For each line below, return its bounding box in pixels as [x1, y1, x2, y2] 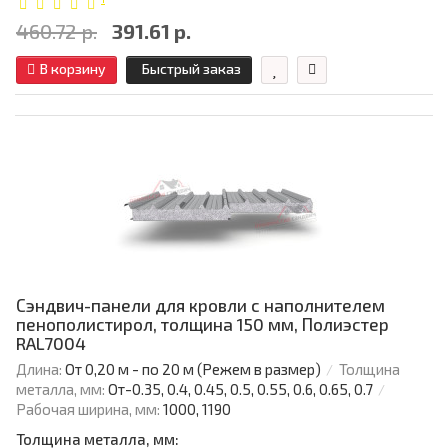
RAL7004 [16, 333, 86, 354]
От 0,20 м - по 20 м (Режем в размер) [65, 360, 321, 379]
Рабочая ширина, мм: [16, 400, 160, 419]
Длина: [16, 360, 62, 379]
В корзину [40, 60, 106, 78]
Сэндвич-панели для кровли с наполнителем [16, 295, 385, 316]
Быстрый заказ [142, 60, 241, 78]
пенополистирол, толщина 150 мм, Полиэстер [16, 314, 389, 335]
